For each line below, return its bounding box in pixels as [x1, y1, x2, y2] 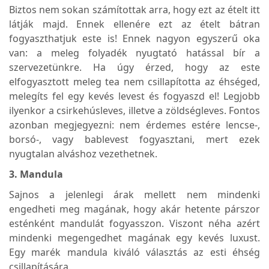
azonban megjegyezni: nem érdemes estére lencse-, [9, 118, 260, 131]
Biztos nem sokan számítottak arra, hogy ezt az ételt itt [9, 2, 260, 16]
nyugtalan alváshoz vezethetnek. [9, 147, 157, 160]
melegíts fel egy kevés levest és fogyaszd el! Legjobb [9, 89, 260, 103]
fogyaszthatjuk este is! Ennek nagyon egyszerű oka [9, 31, 260, 45]
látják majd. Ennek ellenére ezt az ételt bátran [9, 17, 260, 31]
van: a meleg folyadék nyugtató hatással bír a [9, 46, 260, 59]
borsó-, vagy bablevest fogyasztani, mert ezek [9, 132, 260, 146]
